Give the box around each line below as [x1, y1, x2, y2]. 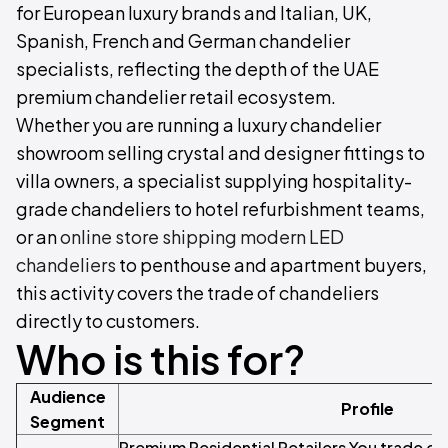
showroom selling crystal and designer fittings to [16, 141, 425, 164]
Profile [340, 398, 394, 419]
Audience [29, 386, 106, 407]
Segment [30, 411, 105, 432]
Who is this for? [16, 333, 305, 384]
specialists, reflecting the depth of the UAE [16, 57, 379, 80]
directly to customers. [16, 309, 200, 332]
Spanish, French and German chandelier [16, 29, 350, 52]
